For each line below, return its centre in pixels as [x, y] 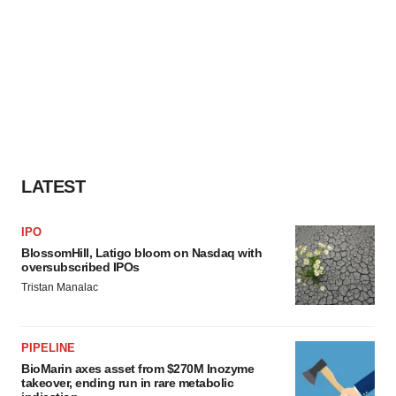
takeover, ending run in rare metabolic [127, 383]
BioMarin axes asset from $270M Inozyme [137, 369]
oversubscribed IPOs [80, 267]
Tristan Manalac [60, 288]
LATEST [53, 187]
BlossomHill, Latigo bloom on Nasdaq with [141, 253]
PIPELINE [48, 348]
